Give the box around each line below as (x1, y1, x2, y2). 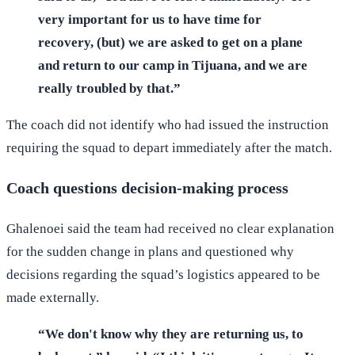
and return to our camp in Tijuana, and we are (38, 57, 307, 73)
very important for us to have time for (38, 11, 261, 27)
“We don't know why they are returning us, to (38, 326, 303, 342)
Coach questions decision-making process (6, 179, 288, 197)
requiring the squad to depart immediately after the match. (6, 139, 332, 155)
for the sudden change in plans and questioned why (6, 244, 294, 260)
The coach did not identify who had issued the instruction (6, 116, 329, 132)
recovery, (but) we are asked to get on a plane (38, 34, 303, 50)
